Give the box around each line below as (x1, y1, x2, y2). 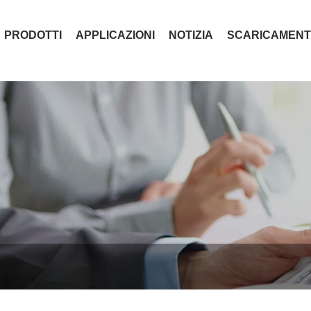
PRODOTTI (4, 29, 62, 42)
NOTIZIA (169, 29, 213, 42)
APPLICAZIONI (76, 29, 155, 42)
